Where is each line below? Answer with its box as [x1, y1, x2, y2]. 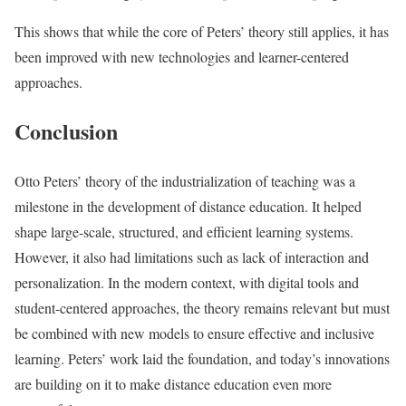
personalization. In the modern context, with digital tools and [14, 273, 359, 293]
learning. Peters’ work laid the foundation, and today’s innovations [14, 349, 390, 369]
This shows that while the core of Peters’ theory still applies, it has [14, 21, 389, 41]
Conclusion [14, 115, 118, 148]
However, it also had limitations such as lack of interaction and [14, 247, 369, 267]
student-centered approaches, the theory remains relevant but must [14, 298, 390, 318]
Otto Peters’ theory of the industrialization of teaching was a [14, 171, 355, 191]
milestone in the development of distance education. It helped [14, 197, 362, 217]
